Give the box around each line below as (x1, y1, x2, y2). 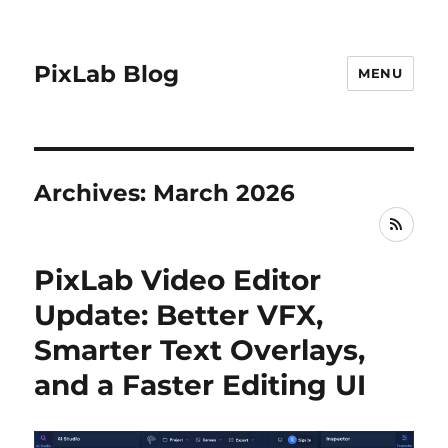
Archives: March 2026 (34, 179, 296, 207)
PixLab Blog (34, 59, 180, 88)
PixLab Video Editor (34, 263, 322, 297)
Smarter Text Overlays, (34, 333, 366, 367)
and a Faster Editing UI (34, 368, 367, 402)
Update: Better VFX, (34, 298, 324, 332)
